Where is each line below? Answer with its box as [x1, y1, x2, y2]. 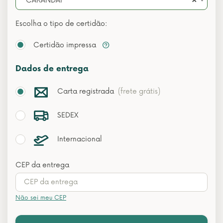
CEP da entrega [15, 161, 69, 169]
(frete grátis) [118, 87, 160, 96]
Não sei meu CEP [15, 194, 66, 202]
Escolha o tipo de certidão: [15, 19, 107, 28]
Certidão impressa [33, 41, 98, 49]
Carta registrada [57, 87, 118, 96]
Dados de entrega [15, 64, 89, 74]
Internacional [57, 135, 102, 143]
